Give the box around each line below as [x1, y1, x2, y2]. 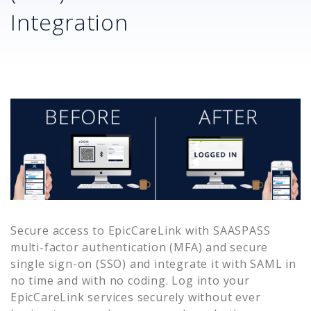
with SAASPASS [182, 222, 271, 238]
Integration [10, 6, 128, 37]
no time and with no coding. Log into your [10, 272, 250, 288]
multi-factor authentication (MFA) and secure [10, 239, 269, 255]
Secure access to [10, 222, 108, 238]
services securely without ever [84, 289, 261, 305]
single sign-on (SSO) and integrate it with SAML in [10, 255, 296, 271]
